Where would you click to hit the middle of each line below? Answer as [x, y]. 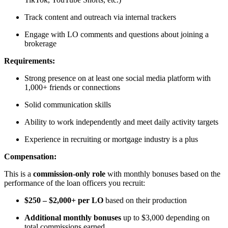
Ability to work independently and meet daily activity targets [121, 122]
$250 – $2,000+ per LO [64, 200]
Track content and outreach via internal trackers [100, 17]
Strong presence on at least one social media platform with [118, 78]
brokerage [40, 43]
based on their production [145, 200]
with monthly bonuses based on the [163, 174]
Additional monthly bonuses [73, 217]
